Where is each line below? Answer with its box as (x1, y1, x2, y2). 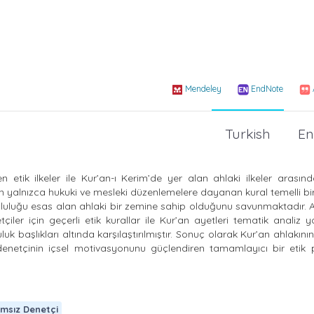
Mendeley (185, 83, 221, 94)
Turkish (225, 125, 271, 143)
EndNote (251, 83, 283, 94)
